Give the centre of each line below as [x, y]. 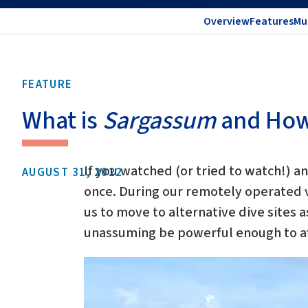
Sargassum [159, 120]
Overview [227, 21]
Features [272, 21]
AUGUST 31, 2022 [73, 173]
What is [62, 120]
